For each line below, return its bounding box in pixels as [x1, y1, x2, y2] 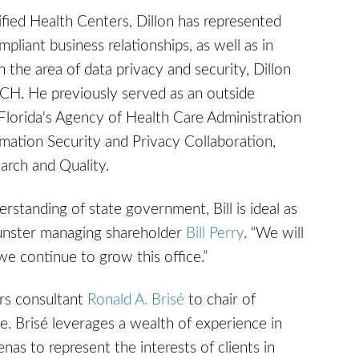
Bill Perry [186, 225, 244, 241]
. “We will [244, 225, 304, 241]
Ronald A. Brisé [87, 292, 184, 309]
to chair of [184, 292, 256, 309]
